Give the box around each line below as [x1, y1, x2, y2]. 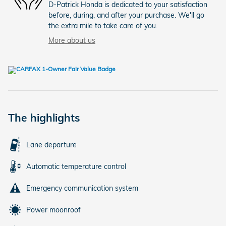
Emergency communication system [26, 183, 138, 193]
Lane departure [26, 140, 77, 149]
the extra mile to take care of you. [48, 21, 157, 30]
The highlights [8, 110, 80, 124]
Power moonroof [26, 205, 81, 214]
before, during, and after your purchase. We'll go [48, 10, 204, 20]
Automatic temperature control [26, 161, 126, 171]
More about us [48, 35, 95, 45]
